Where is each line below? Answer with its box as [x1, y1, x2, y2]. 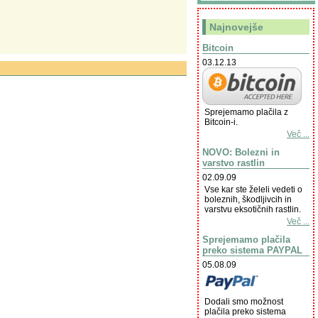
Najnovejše [209, 21, 263, 33]
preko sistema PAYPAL [202, 244, 302, 256]
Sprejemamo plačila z [204, 107, 288, 118]
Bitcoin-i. [204, 117, 238, 128]
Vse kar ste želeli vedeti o [204, 184, 302, 194]
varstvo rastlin [202, 157, 265, 168]
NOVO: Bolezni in [202, 146, 280, 158]
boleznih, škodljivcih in [204, 194, 292, 204]
